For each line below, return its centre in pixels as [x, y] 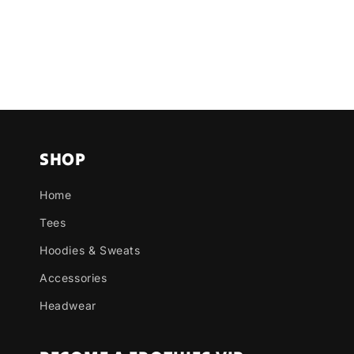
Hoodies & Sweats [90, 250]
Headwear [68, 305]
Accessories [73, 278]
